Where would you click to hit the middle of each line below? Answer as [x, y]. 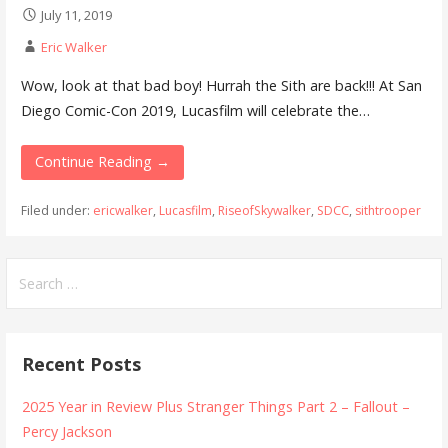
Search [30, 269]
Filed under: [56, 210]
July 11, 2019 [76, 14]
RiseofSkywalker [264, 210]
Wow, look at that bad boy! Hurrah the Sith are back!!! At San [221, 85]
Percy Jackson [67, 431]
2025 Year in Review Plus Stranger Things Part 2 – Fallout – [216, 406]
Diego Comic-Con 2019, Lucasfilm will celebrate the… [195, 110]
